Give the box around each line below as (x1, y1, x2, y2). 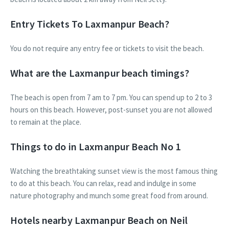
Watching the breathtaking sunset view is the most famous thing (10, 166, 218, 176)
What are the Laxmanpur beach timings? (10, 66, 189, 80)
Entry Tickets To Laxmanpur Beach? (10, 17, 170, 31)
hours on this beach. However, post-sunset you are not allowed (10, 105, 212, 115)
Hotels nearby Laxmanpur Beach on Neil (10, 214, 188, 227)
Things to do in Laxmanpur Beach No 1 (10, 140, 181, 153)
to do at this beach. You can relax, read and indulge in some (10, 178, 196, 189)
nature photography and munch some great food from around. (10, 191, 208, 201)
